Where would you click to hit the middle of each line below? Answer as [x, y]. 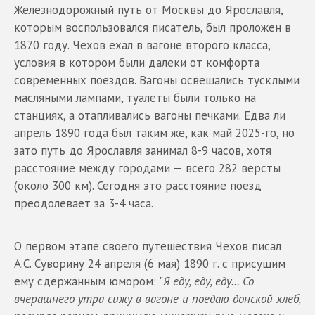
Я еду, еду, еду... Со [208, 281]
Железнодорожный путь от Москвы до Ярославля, [148, 9]
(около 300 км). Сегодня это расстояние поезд [138, 185]
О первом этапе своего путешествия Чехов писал [148, 246]
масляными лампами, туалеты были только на [135, 97]
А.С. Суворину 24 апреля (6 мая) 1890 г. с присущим [150, 263]
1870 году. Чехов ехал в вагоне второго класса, [142, 45]
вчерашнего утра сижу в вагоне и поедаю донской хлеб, [157, 298]
